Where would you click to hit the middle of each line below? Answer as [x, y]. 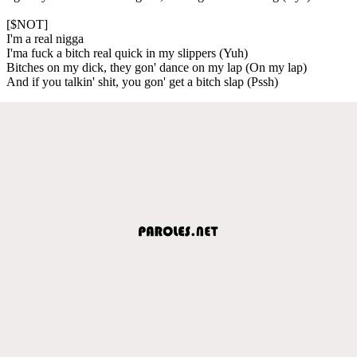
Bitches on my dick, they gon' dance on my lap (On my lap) [157, 67]
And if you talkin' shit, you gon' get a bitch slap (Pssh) [142, 81]
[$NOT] [27, 24]
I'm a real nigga [45, 38]
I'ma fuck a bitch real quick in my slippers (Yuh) [127, 53]
